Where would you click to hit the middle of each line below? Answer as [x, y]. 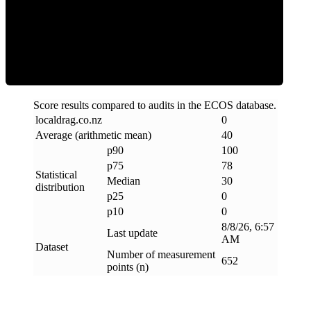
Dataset [52, 247]
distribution [60, 187]
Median [124, 181]
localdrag [56, 120]
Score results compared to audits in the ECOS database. [155, 106]
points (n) [128, 267]
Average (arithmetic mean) [93, 135]
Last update [132, 233]
